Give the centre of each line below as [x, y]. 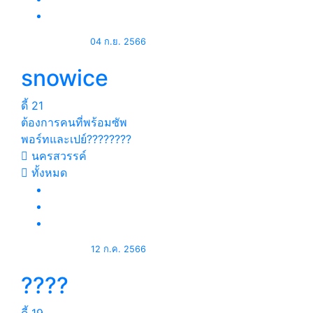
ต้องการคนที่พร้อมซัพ [74, 122]
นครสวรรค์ [57, 156]
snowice [65, 78]
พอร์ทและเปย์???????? [76, 139]
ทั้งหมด [48, 173]
